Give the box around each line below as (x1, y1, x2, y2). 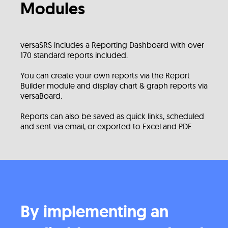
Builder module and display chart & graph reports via (20, 80, 208, 91)
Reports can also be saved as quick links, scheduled (20, 111, 204, 121)
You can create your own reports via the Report (20, 70, 190, 80)
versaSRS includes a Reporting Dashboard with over (20, 40, 204, 50)
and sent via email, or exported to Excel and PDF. (20, 121, 192, 131)
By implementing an (20, 201, 168, 222)
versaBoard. (20, 91, 62, 101)
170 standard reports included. (20, 50, 128, 60)
